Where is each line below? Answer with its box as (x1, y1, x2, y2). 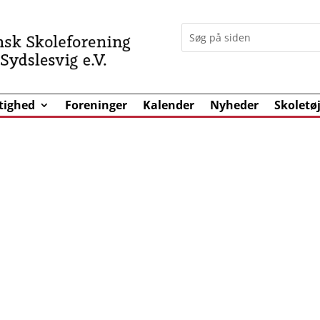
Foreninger (65, 97, 128, 113)
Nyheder (210, 97, 259, 113)
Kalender (143, 97, 195, 113)
